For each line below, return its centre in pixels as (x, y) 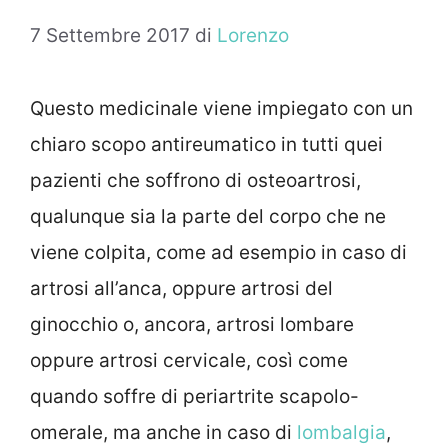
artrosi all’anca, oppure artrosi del (181, 289)
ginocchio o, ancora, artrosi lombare (192, 325)
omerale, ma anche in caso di (163, 433)
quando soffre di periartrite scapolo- (194, 397)
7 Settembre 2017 (110, 36)
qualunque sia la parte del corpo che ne (208, 217)
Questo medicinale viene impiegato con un (221, 109)
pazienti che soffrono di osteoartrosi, (195, 181)
